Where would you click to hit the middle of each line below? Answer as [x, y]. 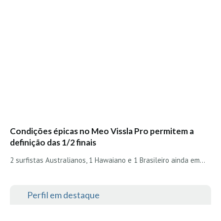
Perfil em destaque [63, 195]
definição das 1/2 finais [53, 142]
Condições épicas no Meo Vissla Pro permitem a [102, 131]
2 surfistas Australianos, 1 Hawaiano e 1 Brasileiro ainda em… [108, 160]
